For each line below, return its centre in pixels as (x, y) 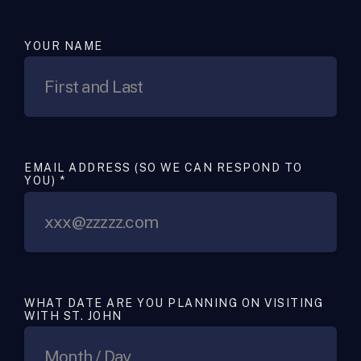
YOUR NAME (64, 46)
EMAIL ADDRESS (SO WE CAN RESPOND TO (164, 168)
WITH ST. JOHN (73, 315)
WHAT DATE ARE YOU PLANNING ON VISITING (174, 303)
